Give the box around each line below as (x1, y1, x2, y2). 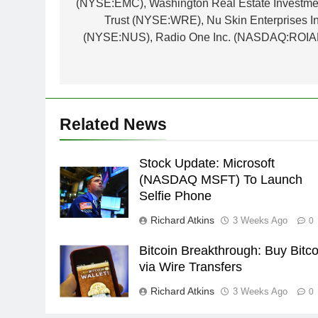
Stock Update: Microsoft (139, 156, 275, 171)
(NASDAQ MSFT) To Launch (139, 172, 303, 187)
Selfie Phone (139, 189, 212, 204)
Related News (60, 115, 167, 134)
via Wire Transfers (139, 260, 243, 275)
